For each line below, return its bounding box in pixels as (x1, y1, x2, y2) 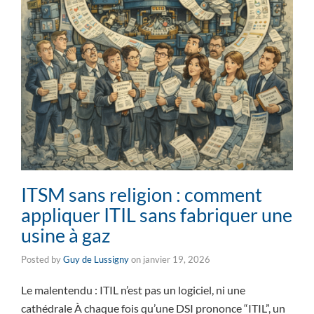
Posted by (21, 254, 63, 266)
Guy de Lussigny (63, 254, 129, 266)
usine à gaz (21, 224, 110, 247)
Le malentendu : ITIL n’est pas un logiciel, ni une (21, 283, 245, 297)
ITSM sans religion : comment (21, 183, 262, 207)
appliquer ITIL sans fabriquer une (21, 203, 292, 227)
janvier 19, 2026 (143, 254, 210, 266)
